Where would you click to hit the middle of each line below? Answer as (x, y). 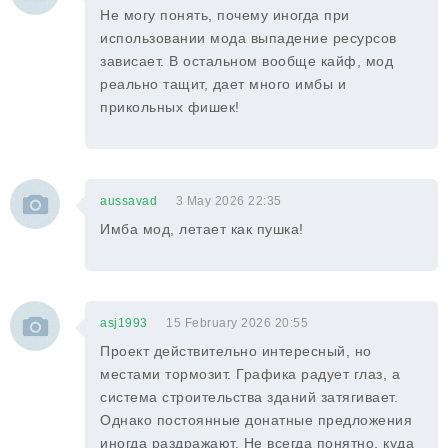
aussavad (128, 201)
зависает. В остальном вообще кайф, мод (246, 61)
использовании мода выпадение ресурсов (248, 38)
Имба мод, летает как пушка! (202, 229)
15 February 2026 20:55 (237, 323)
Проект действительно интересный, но (236, 351)
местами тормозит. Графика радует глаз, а (250, 374)
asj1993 (124, 323)
